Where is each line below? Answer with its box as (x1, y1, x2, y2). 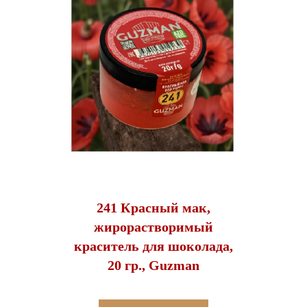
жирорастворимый (94, 219, 213, 234)
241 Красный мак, (97, 199, 210, 215)
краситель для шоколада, (74, 238, 233, 254)
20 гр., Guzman (108, 257, 199, 273)
